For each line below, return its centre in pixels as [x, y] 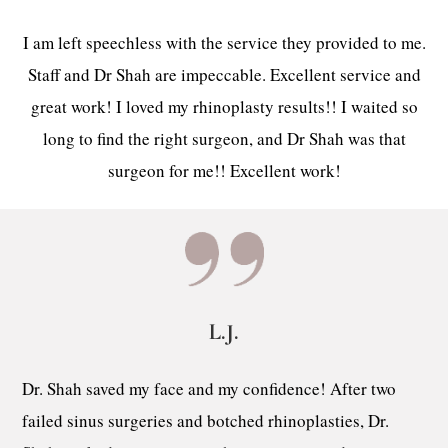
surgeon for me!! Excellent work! [224, 171]
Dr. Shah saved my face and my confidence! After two [209, 389]
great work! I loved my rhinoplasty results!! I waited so [224, 107]
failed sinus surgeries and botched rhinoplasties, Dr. [206, 421]
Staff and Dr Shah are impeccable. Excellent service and [224, 75]
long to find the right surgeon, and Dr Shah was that [224, 139]
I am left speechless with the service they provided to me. [224, 43]
